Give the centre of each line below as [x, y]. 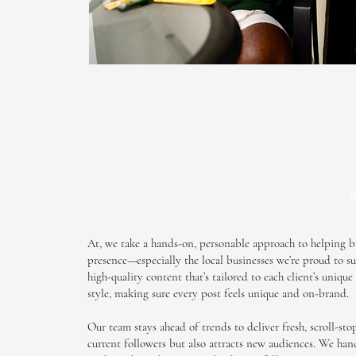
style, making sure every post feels [168, 293]
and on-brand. [314, 293]
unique [263, 293]
